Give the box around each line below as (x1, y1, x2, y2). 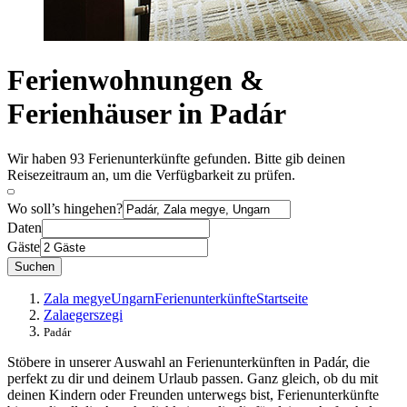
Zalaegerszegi (44, 306, 123, 323)
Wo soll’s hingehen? (7, 200, 123, 216)
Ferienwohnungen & (7, 64, 264, 97)
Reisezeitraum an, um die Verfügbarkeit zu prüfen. (7, 166, 295, 183)
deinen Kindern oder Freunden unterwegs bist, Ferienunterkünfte (7, 386, 379, 402)
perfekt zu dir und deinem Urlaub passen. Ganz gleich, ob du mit (7, 370, 378, 386)
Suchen (15, 259, 55, 273)
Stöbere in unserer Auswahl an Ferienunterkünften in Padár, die (7, 353, 370, 370)
